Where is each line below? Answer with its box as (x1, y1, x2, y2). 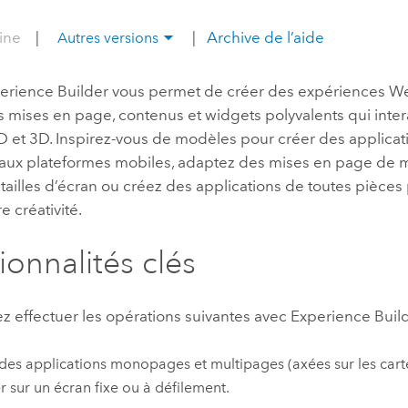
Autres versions (56, 29, 158, 47)
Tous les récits (223, 151, 304, 168)
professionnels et (205, 15, 305, 31)
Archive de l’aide (203, 28, 325, 47)
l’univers (348, 62, 397, 78)
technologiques (205, 38, 297, 55)
